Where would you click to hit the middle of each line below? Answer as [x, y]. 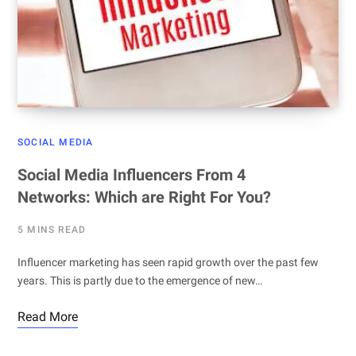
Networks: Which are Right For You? [144, 197]
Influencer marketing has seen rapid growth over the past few [168, 263]
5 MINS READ [52, 230]
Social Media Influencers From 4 [132, 175]
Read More [48, 317]
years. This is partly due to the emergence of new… [140, 281]
